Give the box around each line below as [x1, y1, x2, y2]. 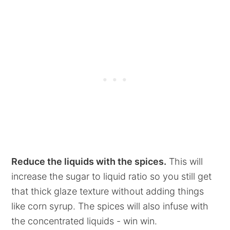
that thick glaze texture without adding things [11, 186, 204, 197]
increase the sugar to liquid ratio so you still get [11, 171, 212, 182]
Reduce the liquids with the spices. [11, 156, 167, 167]
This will [166, 156, 203, 167]
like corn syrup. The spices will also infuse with [11, 201, 209, 212]
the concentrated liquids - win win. [11, 216, 158, 227]
